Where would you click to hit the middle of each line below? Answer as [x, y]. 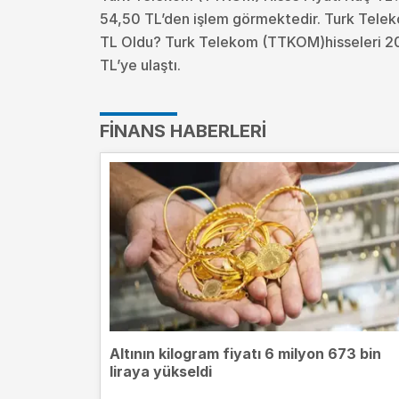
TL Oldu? [132, 41]
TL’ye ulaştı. [140, 65]
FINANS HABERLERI [183, 130]
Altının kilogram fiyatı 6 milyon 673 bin [245, 353]
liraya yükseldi [161, 371]
